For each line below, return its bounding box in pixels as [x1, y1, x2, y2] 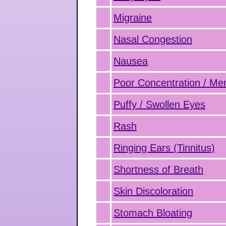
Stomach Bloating [114, 207, 192, 218]
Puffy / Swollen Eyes [114, 99, 205, 110]
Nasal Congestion [114, 34, 192, 45]
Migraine [114, 12, 152, 23]
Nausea [114, 55, 148, 67]
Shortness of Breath [114, 164, 203, 175]
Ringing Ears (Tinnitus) [114, 142, 215, 153]
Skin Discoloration [114, 186, 193, 197]
